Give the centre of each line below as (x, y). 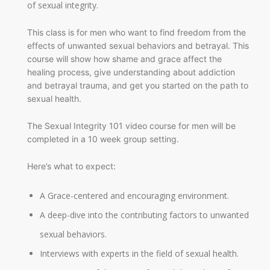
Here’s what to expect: (71, 166)
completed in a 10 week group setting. (105, 139)
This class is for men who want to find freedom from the (137, 32)
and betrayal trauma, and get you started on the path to (138, 85)
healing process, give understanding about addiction (131, 72)
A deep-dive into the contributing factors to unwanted (144, 215)
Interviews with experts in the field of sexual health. (139, 254)
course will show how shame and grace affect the (124, 59)
